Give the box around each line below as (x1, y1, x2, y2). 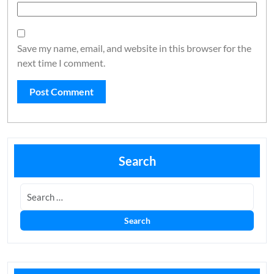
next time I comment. (17, 57, 105, 68)
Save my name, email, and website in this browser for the (17, 42, 251, 54)
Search (118, 154, 156, 168)
